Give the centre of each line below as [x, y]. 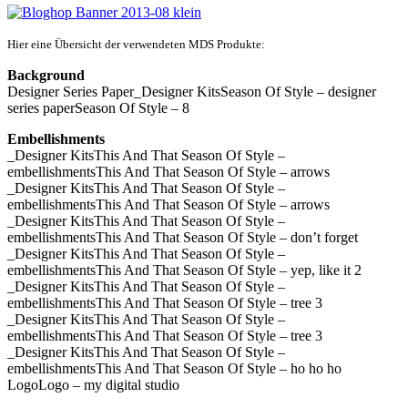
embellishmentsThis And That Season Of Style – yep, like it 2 [184, 270]
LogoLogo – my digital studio [93, 384]
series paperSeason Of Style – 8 [98, 107]
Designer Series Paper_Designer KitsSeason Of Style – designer [192, 91]
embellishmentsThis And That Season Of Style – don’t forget [183, 237]
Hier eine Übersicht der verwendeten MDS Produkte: [136, 44]
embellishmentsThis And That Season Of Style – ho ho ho [174, 368]
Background [46, 75]
